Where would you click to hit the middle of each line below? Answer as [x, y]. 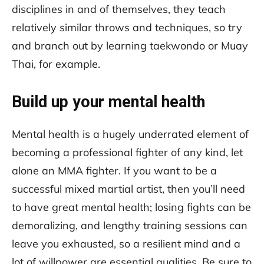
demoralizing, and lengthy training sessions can [130, 225]
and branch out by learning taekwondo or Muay [130, 45]
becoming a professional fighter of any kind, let [127, 152]
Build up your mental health [108, 102]
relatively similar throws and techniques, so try [127, 27]
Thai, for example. [57, 64]
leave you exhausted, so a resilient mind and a [126, 243]
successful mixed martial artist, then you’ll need [128, 189]
